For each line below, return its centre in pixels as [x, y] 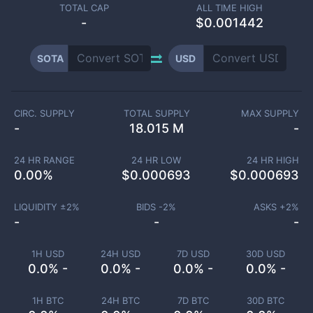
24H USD [120, 254]
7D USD [193, 254]
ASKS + [270, 207]
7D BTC [193, 300]
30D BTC [265, 300]
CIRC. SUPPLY [44, 113]
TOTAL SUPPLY [156, 113]
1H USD [48, 254]
